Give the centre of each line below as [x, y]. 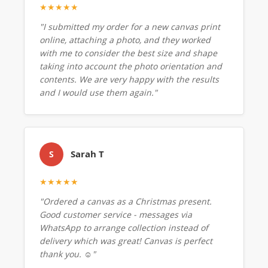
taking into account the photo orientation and [131, 66]
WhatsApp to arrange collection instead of [124, 227]
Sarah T [87, 154]
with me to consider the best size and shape [128, 53]
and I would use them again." [98, 92]
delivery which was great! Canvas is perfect [126, 240]
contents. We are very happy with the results [129, 79]
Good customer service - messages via [116, 214]
